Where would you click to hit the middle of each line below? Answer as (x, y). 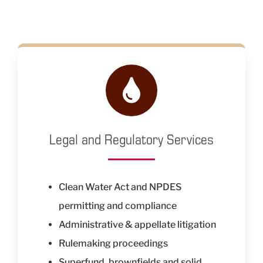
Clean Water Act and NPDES (120, 187)
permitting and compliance (117, 206)
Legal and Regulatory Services (131, 139)
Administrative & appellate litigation (137, 225)
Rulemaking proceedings (113, 244)
